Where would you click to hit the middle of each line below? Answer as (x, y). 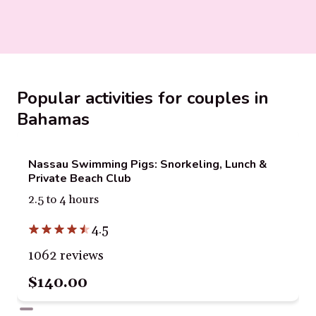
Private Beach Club (80, 178)
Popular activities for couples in (143, 98)
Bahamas (53, 119)
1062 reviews (66, 255)
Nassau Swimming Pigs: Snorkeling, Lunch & (148, 164)
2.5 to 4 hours (63, 200)
